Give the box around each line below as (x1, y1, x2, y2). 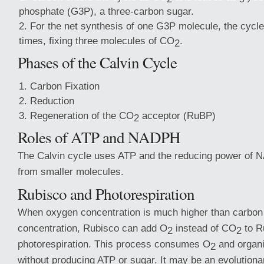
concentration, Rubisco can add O (18, 222, 167, 234)
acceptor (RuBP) (139, 110, 216, 121)
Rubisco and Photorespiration (18, 183, 194, 204)
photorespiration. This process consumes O (18, 238, 210, 250)
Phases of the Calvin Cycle (18, 51, 177, 73)
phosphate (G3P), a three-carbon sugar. (19, 5, 194, 17)
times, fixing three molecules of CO (19, 35, 174, 47)
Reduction (30, 95, 74, 107)
